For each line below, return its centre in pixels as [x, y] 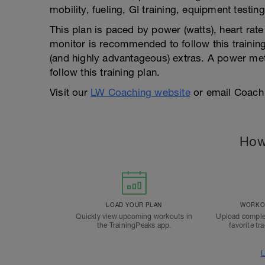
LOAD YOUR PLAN [134, 205]
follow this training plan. [105, 72]
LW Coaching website [140, 92]
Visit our [70, 92]
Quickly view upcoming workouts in [134, 216]
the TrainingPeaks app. [134, 225]
